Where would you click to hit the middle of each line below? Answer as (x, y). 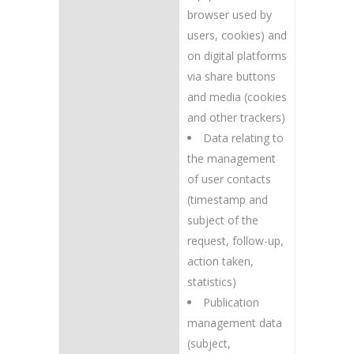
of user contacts (229, 179)
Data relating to (243, 138)
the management (232, 158)
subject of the (223, 220)
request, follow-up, (235, 241)
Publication (231, 302)
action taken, (220, 261)
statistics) (212, 282)
